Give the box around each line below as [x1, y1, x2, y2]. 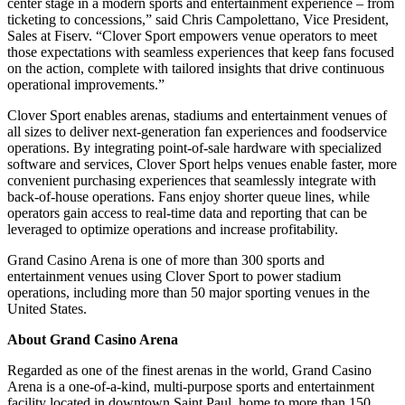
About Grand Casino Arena [7, 331, 178, 347]
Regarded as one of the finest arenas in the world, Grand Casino [7, 362, 372, 378]
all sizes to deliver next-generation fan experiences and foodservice [7, 123, 387, 139]
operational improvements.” [7, 76, 165, 92]
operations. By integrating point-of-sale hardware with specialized [7, 139, 381, 155]
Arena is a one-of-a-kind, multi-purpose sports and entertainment [7, 378, 374, 394]
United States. [7, 300, 87, 316]
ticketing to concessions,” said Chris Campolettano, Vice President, [7, 11, 389, 27]
